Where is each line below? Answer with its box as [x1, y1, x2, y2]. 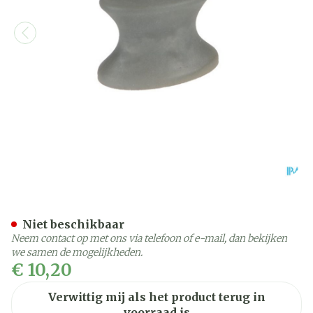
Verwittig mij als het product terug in [48, 290, 265, 304]
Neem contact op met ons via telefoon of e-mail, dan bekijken [11, 232, 287, 245]
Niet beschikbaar [22, 217, 124, 231]
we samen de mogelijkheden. [11, 246, 143, 259]
